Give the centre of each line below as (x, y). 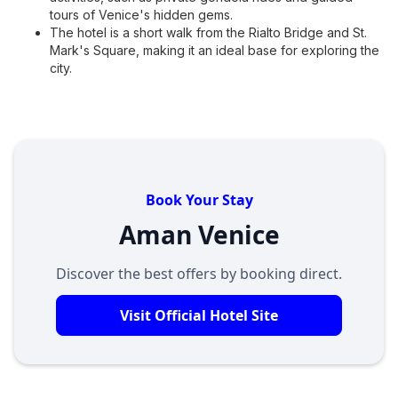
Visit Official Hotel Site (199, 315)
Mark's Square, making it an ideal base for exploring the (215, 50)
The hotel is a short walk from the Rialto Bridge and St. (208, 32)
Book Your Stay (199, 200)
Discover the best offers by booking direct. (199, 274)
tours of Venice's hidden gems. (141, 15)
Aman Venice (199, 235)
